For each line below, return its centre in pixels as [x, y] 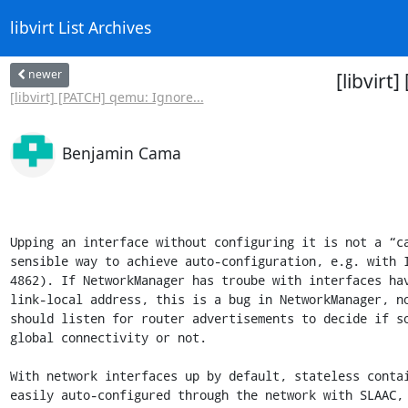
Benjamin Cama [121, 153]
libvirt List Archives [80, 28]
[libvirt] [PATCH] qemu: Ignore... [107, 97]
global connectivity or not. [108, 337]
